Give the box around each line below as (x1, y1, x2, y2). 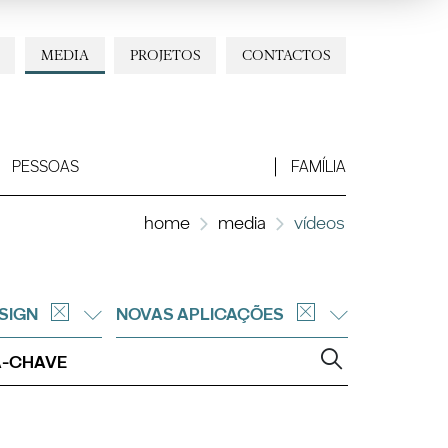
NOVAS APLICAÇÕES (115, 303, 284, 324)
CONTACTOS (241, 45, 330, 64)
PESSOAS (11, 157, 79, 177)
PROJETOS (130, 45, 201, 64)
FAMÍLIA (290, 157, 346, 177)
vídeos (293, 210, 345, 234)
